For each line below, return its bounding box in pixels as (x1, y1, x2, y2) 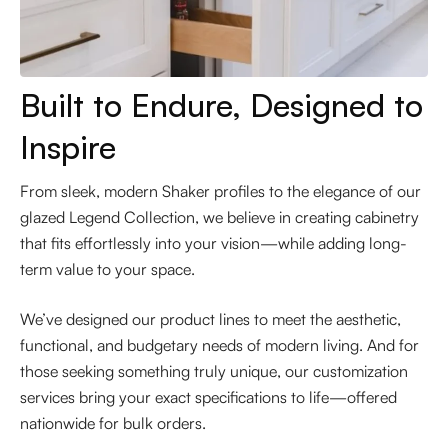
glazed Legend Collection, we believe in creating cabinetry (20, 206, 419, 227)
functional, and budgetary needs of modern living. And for (20, 334, 419, 355)
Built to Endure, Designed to (20, 84, 423, 125)
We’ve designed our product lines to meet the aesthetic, (20, 308, 401, 329)
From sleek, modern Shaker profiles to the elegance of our (20, 180, 421, 201)
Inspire (20, 126, 116, 167)
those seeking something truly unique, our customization (20, 360, 408, 381)
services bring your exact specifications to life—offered (20, 386, 397, 407)
